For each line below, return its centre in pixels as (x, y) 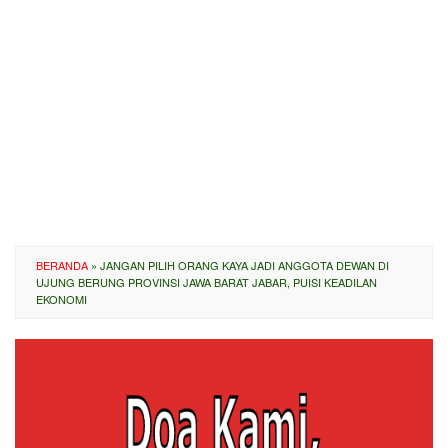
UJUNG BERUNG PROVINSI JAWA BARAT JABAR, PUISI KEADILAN (206, 282)
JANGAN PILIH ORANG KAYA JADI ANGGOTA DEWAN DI (244, 265)
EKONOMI (61, 299)
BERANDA (62, 265)
